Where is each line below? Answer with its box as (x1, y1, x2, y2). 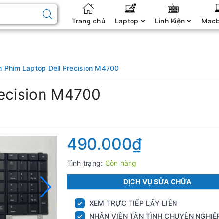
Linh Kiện (154, 17, 187, 25)
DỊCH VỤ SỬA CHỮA (123, 177, 192, 186)
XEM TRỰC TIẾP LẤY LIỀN (89, 199, 177, 207)
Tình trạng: (66, 159, 105, 167)
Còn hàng (105, 159, 137, 167)
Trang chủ (71, 17, 105, 25)
